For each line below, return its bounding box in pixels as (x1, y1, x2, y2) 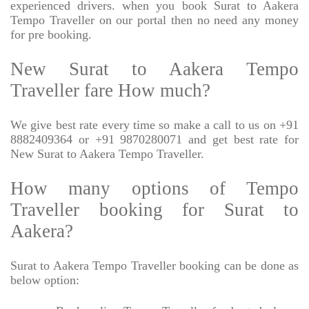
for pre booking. (10, 28, 92, 42)
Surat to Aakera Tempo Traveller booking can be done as (10, 259, 299, 273)
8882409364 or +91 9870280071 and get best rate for (10, 132, 299, 147)
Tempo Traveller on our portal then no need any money (10, 13, 299, 28)
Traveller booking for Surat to (10, 199, 299, 221)
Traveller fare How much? (10, 80, 210, 101)
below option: (10, 273, 79, 288)
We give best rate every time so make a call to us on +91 (10, 118, 299, 132)
